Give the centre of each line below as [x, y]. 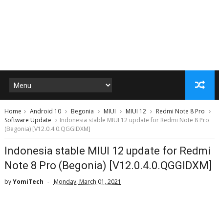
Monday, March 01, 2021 [87, 182]
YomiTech [28, 182]
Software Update [28, 120]
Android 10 [45, 111]
